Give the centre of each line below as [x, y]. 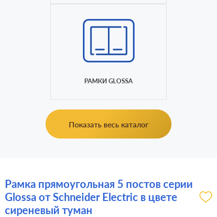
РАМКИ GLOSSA [108, 81]
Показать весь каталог [108, 124]
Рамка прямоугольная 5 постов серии [99, 184]
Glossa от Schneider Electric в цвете [91, 197]
